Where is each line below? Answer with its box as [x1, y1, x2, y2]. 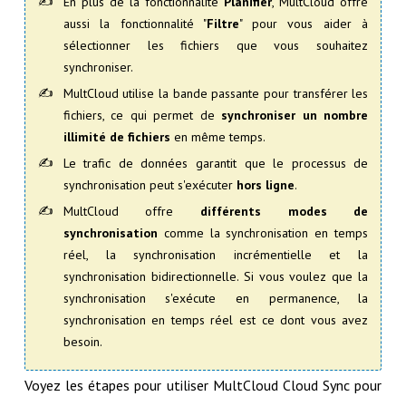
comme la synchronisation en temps [157, 224, 369, 241]
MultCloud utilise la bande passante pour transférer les [63, 84, 369, 101]
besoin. [63, 333, 102, 350]
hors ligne [236, 176, 295, 193]
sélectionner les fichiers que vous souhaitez [63, 36, 369, 53]
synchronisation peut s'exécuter [63, 176, 237, 193]
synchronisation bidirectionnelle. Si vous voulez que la [63, 267, 369, 285]
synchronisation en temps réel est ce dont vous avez [63, 311, 369, 328]
